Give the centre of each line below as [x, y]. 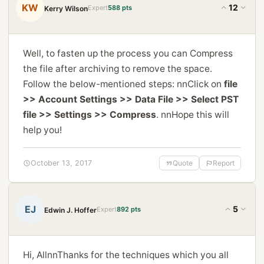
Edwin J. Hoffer [70, 210]
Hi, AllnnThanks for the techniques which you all [126, 255]
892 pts [129, 209]
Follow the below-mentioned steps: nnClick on [123, 84]
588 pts [120, 7]
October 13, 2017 [61, 163]
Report [224, 163]
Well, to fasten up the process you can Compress [128, 53]
